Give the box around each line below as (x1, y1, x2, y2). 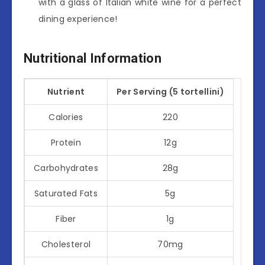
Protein (50, 136, 82, 148)
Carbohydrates (34, 161, 98, 174)
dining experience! (38, 12, 118, 25)
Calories (49, 111, 83, 123)
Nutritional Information (24, 51, 161, 66)
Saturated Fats (34, 187, 98, 199)
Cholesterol (41, 238, 91, 250)
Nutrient (47, 85, 85, 98)
